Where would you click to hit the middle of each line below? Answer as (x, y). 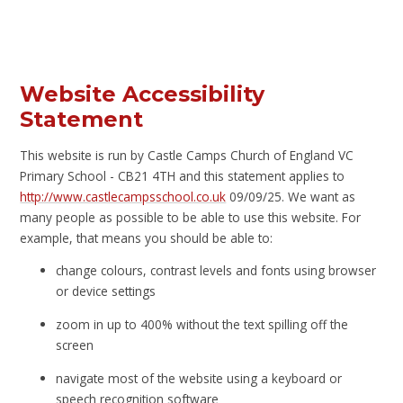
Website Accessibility (143, 94)
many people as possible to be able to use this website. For (191, 217)
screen (75, 345)
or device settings (106, 291)
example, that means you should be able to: (147, 237)
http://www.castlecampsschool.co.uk (123, 196)
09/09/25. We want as (291, 196)
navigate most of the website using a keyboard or (199, 378)
